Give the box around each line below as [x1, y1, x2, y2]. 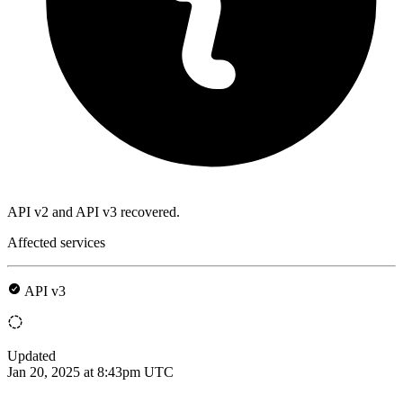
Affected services [7, 234, 105, 250]
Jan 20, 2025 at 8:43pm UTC [7, 363, 174, 380]
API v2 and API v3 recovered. [7, 203, 180, 219]
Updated [7, 347, 56, 363]
